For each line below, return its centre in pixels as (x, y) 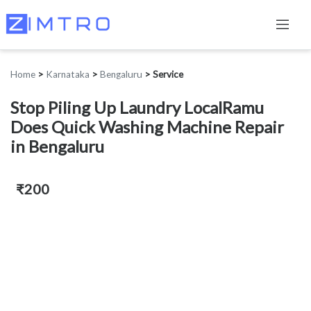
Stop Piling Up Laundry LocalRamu (137, 108)
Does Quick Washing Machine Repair (147, 127)
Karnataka (68, 75)
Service (168, 75)
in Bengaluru (57, 146)
